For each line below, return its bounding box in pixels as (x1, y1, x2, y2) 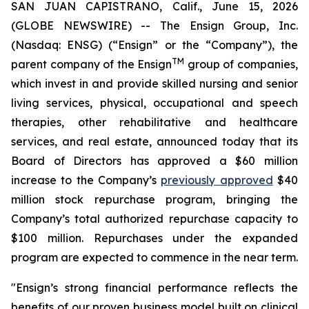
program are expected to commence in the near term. (11, 250, 298, 264)
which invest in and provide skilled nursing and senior (11, 77, 298, 90)
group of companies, (184, 57, 299, 71)
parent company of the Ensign (11, 57, 172, 71)
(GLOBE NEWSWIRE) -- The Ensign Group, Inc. (11, 19, 298, 32)
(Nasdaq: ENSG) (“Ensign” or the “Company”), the (11, 38, 298, 52)
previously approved (161, 173, 273, 187)
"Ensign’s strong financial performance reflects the (11, 281, 298, 295)
